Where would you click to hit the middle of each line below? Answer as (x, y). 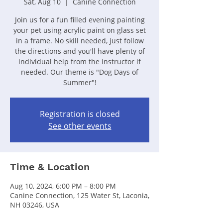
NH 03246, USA (35, 205)
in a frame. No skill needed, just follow (80, 40)
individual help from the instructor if (80, 61)
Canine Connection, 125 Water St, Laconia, (80, 195)
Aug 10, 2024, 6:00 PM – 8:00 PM (63, 186)
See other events (80, 126)
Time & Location (50, 167)
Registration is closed (80, 114)
